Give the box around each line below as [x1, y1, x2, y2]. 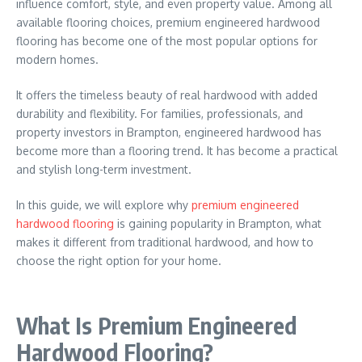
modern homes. [16, 53, 99, 66]
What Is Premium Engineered [16, 311, 297, 339]
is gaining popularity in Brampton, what [114, 217, 322, 230]
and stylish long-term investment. [16, 162, 192, 176]
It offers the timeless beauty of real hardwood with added [16, 88, 318, 102]
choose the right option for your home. [16, 254, 221, 267]
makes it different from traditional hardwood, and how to [16, 235, 314, 249]
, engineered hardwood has [179, 125, 322, 139]
